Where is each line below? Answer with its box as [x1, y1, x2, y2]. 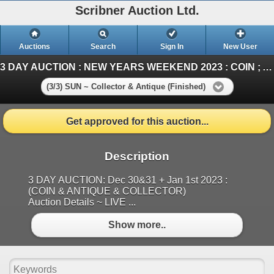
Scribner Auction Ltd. [75, 4, 199, 17]
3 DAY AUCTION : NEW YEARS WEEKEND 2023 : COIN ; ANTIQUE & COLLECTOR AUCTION [262, 61, 272, 72]
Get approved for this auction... [65, 116, 209, 127]
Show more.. [108, 220, 166, 231]
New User [223, 42, 257, 51]
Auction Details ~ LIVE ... [28, 196, 136, 207]
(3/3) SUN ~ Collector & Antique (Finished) [46, 81, 206, 91]
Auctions [19, 42, 50, 51]
